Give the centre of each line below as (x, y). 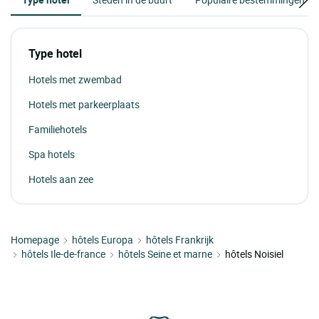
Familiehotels (58, 129)
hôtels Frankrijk (180, 239)
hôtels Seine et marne (165, 253)
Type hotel (55, 53)
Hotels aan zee (61, 179)
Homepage (35, 239)
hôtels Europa (103, 239)
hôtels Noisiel (254, 253)
